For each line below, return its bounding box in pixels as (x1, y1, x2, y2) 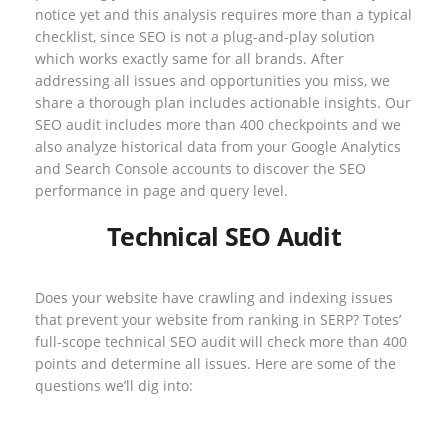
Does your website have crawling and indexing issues (35, 287, 393, 307)
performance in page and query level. (35, 180, 288, 200)
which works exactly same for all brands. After (35, 48, 344, 68)
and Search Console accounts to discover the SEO (35, 158, 366, 178)
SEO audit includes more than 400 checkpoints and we (35, 114, 401, 134)
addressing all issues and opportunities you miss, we (35, 70, 390, 90)
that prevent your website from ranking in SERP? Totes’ (35, 309, 401, 329)
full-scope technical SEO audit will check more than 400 (35, 331, 407, 351)
